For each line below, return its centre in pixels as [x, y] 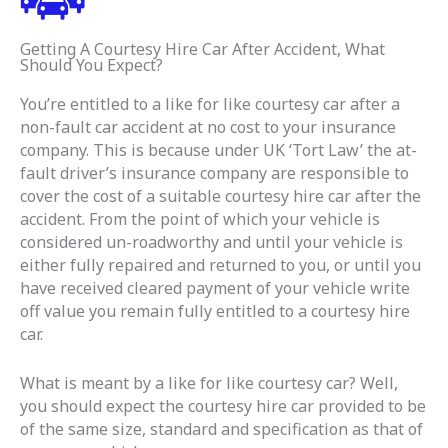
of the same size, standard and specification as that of [221, 428]
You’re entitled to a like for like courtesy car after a [210, 103]
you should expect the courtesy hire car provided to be [223, 405]
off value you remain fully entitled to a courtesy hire [215, 310]
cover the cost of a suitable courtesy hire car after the [220, 195]
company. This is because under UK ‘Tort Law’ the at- [218, 149]
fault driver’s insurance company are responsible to [214, 172]
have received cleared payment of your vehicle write [215, 287]
